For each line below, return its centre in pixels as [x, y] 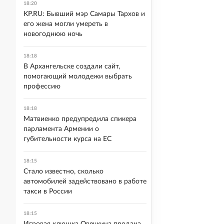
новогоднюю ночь [53, 34]
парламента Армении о [61, 129]
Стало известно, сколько [63, 171]
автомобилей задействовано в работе [85, 181]
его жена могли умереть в [66, 24]
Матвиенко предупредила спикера [80, 119]
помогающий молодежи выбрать [78, 76]
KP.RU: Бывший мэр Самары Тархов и [84, 14]
